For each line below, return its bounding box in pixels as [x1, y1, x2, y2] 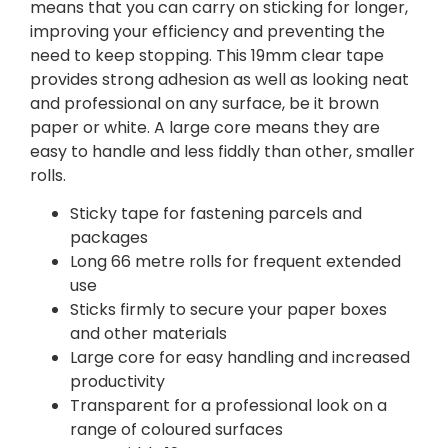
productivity [70, 370, 165, 394]
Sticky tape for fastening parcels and [70, 202, 362, 226]
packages [70, 226, 148, 250]
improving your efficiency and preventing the [30, 20, 385, 44]
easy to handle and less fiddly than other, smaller [30, 140, 415, 164]
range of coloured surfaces [70, 418, 283, 442]
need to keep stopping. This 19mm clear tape [30, 44, 384, 68]
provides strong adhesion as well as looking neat [30, 68, 409, 92]
